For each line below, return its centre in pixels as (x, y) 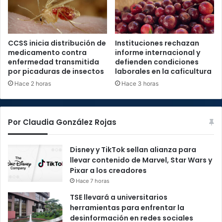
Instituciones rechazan (157, 43)
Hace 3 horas (140, 84)
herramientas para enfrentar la (127, 208)
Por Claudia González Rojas (62, 122)
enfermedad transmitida (54, 62)
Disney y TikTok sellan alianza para (133, 150)
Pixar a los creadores (108, 171)
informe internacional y (158, 53)
